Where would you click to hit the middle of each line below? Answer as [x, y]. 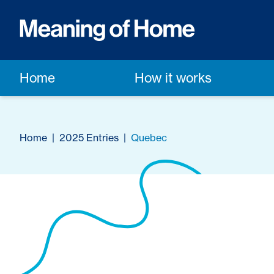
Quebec [149, 138]
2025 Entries [89, 138]
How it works [173, 78]
